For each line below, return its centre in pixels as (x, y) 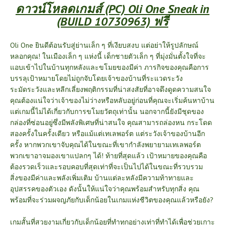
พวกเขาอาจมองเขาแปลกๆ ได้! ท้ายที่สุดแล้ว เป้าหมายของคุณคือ (108, 155)
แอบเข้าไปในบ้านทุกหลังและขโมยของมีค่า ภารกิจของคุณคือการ (109, 67)
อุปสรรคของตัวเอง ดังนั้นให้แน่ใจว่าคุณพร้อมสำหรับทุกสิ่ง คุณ (105, 189)
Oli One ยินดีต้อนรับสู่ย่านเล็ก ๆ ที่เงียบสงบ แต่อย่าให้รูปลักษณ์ (104, 45)
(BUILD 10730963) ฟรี (113, 21)
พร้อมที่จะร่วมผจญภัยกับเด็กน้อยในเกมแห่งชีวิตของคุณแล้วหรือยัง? (112, 200)
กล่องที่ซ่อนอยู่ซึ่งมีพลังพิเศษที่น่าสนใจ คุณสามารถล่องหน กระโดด (111, 122)
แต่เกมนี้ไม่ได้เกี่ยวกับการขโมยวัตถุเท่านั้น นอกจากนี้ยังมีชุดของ (107, 111)
